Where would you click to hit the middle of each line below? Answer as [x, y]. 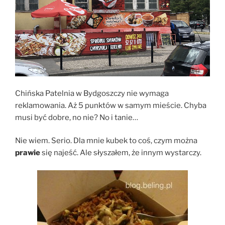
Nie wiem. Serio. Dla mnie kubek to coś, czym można [106, 141]
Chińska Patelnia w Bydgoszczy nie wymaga [92, 93]
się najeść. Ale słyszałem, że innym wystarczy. [121, 153]
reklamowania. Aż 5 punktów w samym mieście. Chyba [111, 105]
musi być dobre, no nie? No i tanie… [77, 117]
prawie [28, 153]
